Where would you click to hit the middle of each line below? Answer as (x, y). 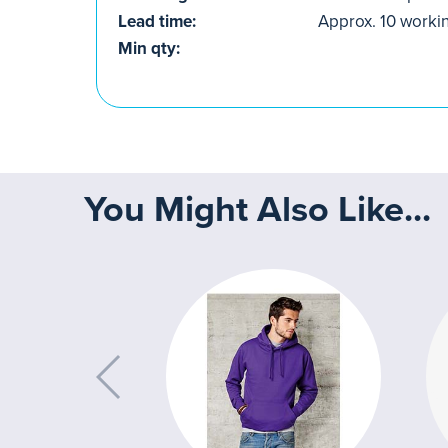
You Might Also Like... (257, 209)
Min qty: (149, 48)
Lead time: (157, 21)
